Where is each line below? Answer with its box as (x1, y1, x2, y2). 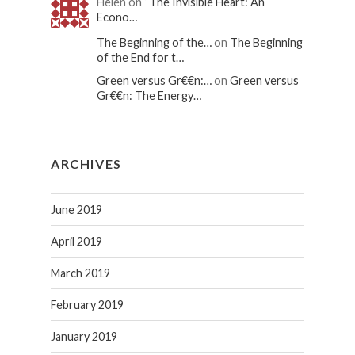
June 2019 (50, 203, 102, 217)
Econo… (96, 10, 137, 25)
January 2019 (50, 330, 117, 344)
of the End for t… (96, 51, 184, 65)
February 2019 (50, 298, 124, 312)
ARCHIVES (50, 156, 122, 172)
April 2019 (50, 235, 102, 249)
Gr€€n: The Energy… (96, 89, 201, 103)
